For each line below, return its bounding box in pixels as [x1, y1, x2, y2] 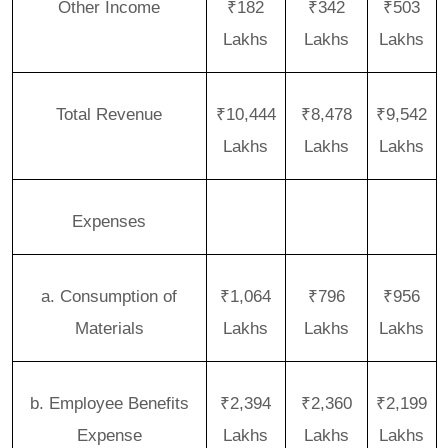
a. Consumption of [41, 285, 177, 306]
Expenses [72, 210, 146, 231]
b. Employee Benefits [29, 392, 189, 413]
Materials [74, 317, 144, 338]
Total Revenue [56, 103, 162, 124]
